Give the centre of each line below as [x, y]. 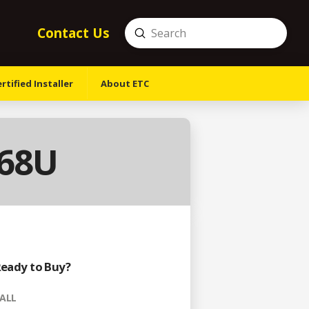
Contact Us [74, 33]
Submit [158, 32]
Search [141, 42]
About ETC [125, 83]
